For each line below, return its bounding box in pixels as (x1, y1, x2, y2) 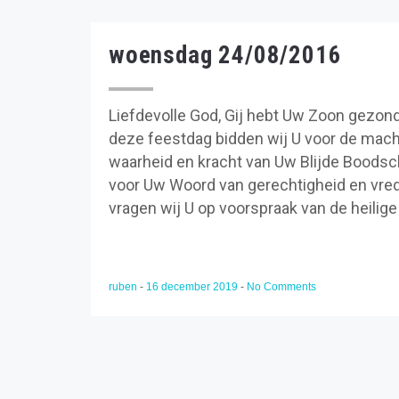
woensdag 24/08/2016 (109, 41, 342, 69)
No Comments (247, 281, 316, 293)
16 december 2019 (146, 281, 240, 293)
